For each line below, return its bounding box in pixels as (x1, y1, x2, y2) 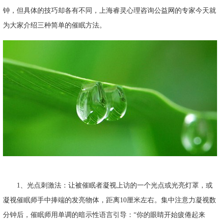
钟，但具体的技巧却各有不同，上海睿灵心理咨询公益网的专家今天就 (3, 7, 216, 15)
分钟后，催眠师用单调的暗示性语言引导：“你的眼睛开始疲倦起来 (3, 211, 205, 219)
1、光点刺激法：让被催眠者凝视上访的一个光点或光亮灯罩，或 (3, 182, 213, 190)
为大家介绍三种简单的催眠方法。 (3, 22, 106, 29)
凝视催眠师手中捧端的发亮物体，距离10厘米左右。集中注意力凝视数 (3, 196, 216, 204)
